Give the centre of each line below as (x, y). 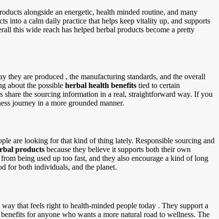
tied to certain (158, 85)
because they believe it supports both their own (119, 150)
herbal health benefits (101, 85)
